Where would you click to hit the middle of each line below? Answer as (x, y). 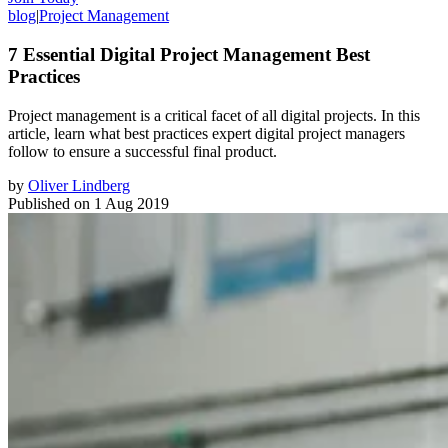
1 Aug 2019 (131, 203)
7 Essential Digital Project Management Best (189, 54)
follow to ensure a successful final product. (142, 151)
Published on (49, 203)
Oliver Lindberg (79, 185)
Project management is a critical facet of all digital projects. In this (214, 115)
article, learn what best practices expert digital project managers (206, 133)
